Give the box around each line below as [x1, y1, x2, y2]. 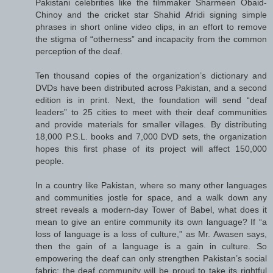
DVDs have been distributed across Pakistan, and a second [35, 83, 267, 93]
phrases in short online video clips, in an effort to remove [35, 22, 267, 32]
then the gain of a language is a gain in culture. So [35, 241, 267, 252]
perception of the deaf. [35, 46, 122, 57]
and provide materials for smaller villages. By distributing [35, 119, 267, 130]
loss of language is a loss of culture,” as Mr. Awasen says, [35, 229, 267, 239]
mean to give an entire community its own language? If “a [35, 217, 267, 227]
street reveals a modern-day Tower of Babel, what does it [35, 205, 267, 215]
